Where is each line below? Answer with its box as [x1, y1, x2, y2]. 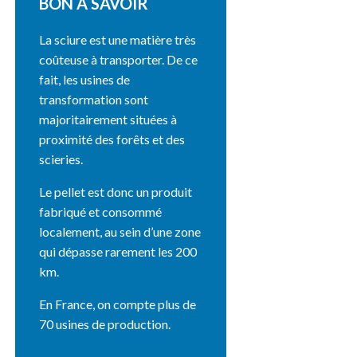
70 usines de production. [39, 316, 171, 331]
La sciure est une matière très [39, 31, 197, 47]
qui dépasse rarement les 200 [39, 243, 198, 259]
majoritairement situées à [39, 111, 178, 127]
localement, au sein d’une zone [39, 223, 202, 239]
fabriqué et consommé [39, 203, 163, 219]
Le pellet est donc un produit [39, 183, 193, 199]
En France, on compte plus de [39, 296, 197, 312]
